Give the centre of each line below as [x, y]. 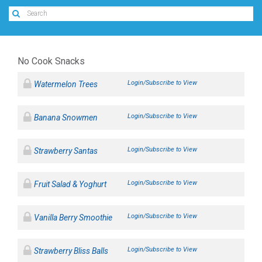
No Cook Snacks [51, 61]
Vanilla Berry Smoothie [73, 218]
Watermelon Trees [66, 84]
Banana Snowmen [66, 118]
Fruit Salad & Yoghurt [70, 184]
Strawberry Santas [66, 151]
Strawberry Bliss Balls [71, 251]
